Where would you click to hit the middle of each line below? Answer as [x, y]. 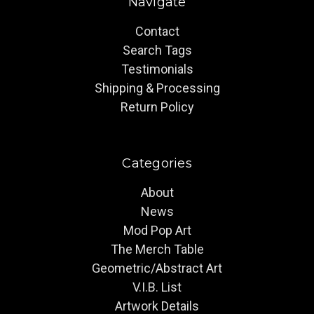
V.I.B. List [157, 287]
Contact [157, 31]
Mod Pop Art [157, 230]
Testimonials [157, 69]
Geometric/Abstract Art [157, 268]
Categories [157, 163]
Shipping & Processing [157, 88]
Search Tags [157, 50]
